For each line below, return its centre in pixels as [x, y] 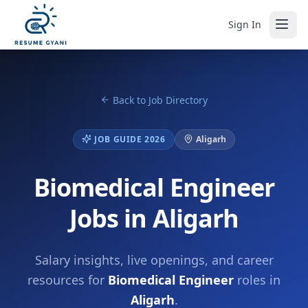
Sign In [245, 24]
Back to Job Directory [160, 100]
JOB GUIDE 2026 [130, 139]
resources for [68, 280]
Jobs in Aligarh [154, 218]
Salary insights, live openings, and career [154, 260]
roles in [257, 280]
